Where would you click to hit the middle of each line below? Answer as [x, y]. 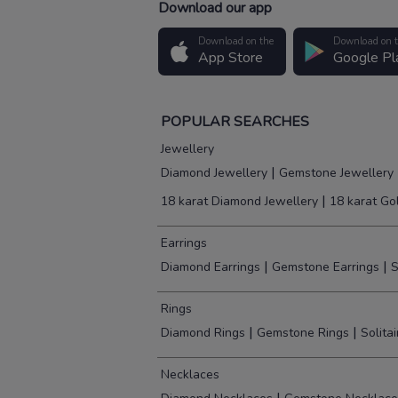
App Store [231, 58]
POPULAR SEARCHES [233, 122]
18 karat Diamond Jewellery [239, 202]
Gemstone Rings [303, 333]
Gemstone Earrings [326, 267]
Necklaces [190, 375]
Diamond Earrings [211, 267]
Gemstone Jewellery [336, 173]
